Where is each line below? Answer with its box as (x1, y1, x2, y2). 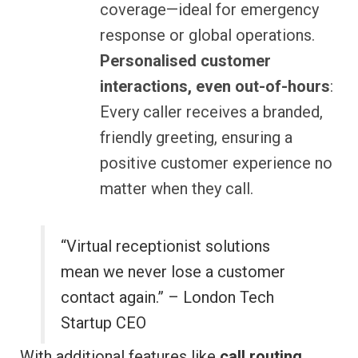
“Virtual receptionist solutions (61, 237, 271, 257)
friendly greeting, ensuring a (100, 128, 292, 148)
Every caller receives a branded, (100, 102, 323, 122)
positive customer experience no (100, 153, 332, 173)
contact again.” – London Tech (61, 288, 275, 308)
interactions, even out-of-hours (100, 77, 330, 97)
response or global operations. (100, 26, 315, 46)
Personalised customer (100, 51, 271, 71)
